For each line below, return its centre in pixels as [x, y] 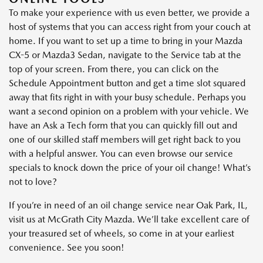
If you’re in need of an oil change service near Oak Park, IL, [128, 205]
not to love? [33, 181]
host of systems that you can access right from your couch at [130, 26]
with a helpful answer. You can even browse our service [121, 153]
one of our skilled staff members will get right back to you [125, 139]
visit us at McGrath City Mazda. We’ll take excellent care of [129, 219]
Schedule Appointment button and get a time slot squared [127, 83]
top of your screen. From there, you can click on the [114, 69]
